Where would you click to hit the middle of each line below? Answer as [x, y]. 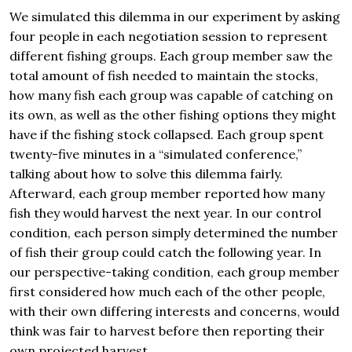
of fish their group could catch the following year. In [165, 253]
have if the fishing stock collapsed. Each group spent [167, 135]
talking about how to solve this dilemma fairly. [146, 174]
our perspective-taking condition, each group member [174, 272]
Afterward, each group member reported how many [167, 194]
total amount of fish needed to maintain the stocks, [164, 76]
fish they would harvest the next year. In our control [165, 213]
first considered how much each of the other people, [167, 292]
